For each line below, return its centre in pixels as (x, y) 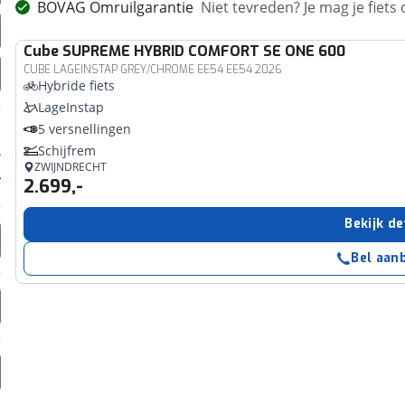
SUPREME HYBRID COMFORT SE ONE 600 (204, 51)
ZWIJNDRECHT (71, 167)
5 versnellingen (85, 129)
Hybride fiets (77, 85)
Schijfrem (67, 151)
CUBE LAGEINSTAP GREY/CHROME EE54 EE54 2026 (153, 70)
